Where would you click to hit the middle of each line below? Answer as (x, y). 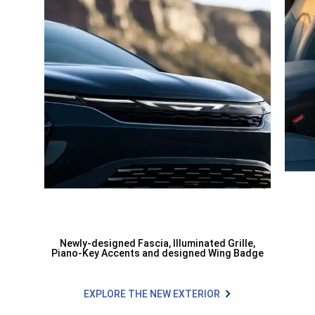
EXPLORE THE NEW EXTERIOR (152, 294)
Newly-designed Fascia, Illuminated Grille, (157, 243)
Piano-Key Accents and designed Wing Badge (157, 253)
